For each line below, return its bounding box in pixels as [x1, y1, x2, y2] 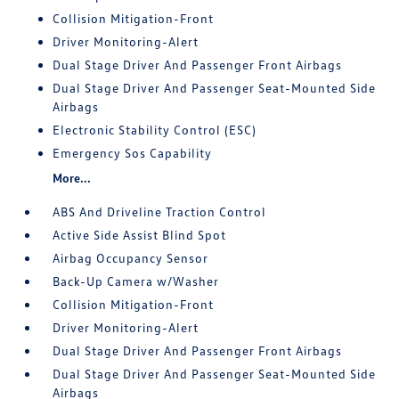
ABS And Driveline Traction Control [53, 204, 267, 220]
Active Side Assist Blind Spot [53, 227, 227, 243]
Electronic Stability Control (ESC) [53, 122, 257, 138]
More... [53, 170, 92, 186]
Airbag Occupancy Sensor [53, 250, 209, 266]
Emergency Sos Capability [53, 145, 213, 161]
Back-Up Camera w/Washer [53, 273, 220, 289]
